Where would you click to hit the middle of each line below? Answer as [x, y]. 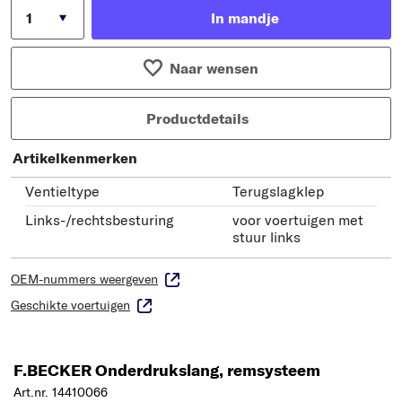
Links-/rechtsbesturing [100, 219]
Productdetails [197, 118]
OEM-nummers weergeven [84, 279]
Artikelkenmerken [75, 157]
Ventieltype [62, 191]
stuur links [267, 236]
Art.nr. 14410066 [61, 392]
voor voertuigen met [298, 219]
